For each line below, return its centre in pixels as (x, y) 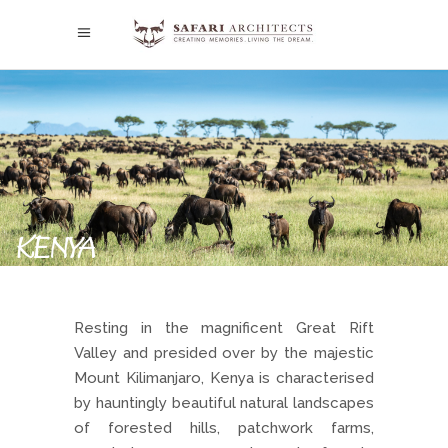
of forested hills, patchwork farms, (224, 428)
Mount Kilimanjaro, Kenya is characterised (224, 378)
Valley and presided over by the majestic (224, 353)
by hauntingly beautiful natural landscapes (224, 403)
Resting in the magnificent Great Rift (224, 328)
